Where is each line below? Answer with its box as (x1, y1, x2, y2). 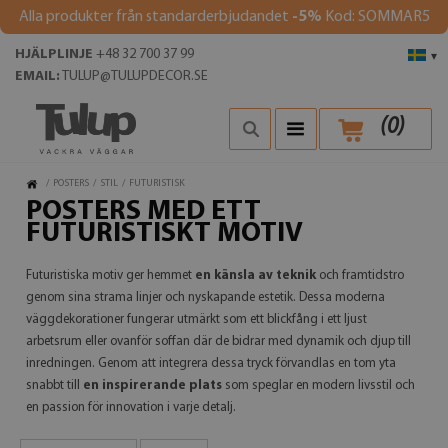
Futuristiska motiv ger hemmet (26, 269, 195, 282)
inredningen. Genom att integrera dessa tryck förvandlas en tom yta (26, 357, 396, 370)
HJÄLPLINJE (15, 47, 93, 62)
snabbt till (26, 379, 83, 392)
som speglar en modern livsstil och (222, 379, 415, 392)
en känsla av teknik (195, 269, 316, 282)
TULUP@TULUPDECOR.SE (62, 69, 208, 84)
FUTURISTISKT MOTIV (26, 220, 303, 248)
